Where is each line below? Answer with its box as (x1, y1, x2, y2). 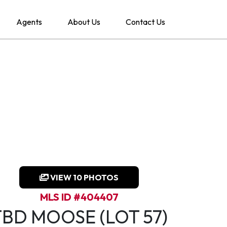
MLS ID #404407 (40, 190, 119, 203)
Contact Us (126, 16, 165, 27)
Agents (16, 16, 42, 27)
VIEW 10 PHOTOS (49, 172, 119, 182)
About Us (67, 16, 100, 27)
